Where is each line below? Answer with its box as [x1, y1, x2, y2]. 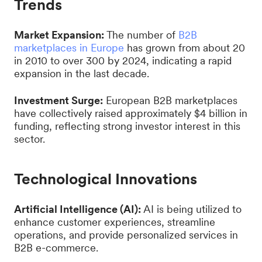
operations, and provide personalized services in [14, 229, 238, 241]
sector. [14, 133, 45, 145]
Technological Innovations [14, 170, 197, 188]
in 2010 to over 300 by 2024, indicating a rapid [14, 54, 232, 67]
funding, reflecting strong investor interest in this [14, 120, 240, 132]
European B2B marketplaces [103, 94, 237, 106]
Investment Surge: [14, 94, 103, 106]
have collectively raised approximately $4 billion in [14, 107, 247, 119]
